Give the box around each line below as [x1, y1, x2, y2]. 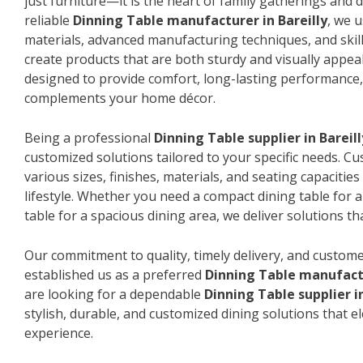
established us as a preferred [24, 265, 205, 284]
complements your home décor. [24, 88, 216, 107]
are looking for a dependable [24, 284, 204, 303]
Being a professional [24, 128, 154, 147]
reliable [24, 11, 73, 29]
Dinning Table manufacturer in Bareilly [73, 11, 327, 29]
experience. [24, 323, 93, 342]
